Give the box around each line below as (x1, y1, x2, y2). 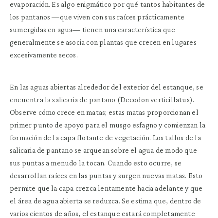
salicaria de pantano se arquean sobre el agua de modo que (10, 145, 197, 154)
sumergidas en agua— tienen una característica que (10, 25, 176, 34)
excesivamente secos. (10, 50, 78, 59)
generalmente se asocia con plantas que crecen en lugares (10, 37, 197, 46)
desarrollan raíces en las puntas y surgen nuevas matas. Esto (10, 171, 203, 180)
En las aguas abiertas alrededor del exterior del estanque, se (10, 82, 203, 91)
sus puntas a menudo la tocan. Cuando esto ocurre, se (10, 158, 182, 167)
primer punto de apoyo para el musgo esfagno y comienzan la (10, 120, 206, 129)
